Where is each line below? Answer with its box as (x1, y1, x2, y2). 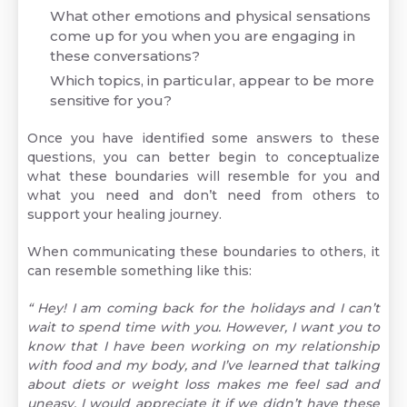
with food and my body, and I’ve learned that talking (27, 357, 380, 374)
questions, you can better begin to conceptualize (27, 149, 380, 166)
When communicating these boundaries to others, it (27, 243, 380, 261)
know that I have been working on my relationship (27, 338, 380, 355)
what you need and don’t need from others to (27, 187, 380, 204)
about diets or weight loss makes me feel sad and (27, 376, 380, 393)
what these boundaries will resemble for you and (27, 168, 380, 185)
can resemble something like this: (27, 263, 252, 280)
